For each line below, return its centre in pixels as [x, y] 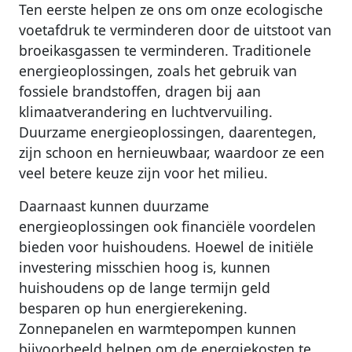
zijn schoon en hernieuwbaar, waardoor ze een [172, 153]
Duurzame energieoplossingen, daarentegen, [168, 132]
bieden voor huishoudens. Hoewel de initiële [166, 247]
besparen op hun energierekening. [133, 308]
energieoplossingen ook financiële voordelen [167, 227]
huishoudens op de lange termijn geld [145, 288]
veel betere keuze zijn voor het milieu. [143, 173]
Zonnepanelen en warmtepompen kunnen [158, 329]
